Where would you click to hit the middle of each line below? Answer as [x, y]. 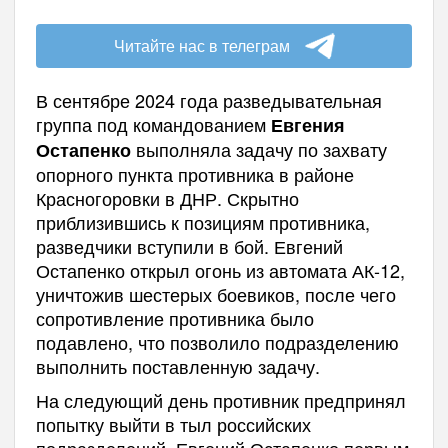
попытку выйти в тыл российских [173, 423]
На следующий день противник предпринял [220, 399]
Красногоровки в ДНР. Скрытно [167, 197]
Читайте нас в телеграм [201, 45]
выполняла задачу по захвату [258, 148]
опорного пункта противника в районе [194, 173]
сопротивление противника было [174, 317]
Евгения [307, 124]
